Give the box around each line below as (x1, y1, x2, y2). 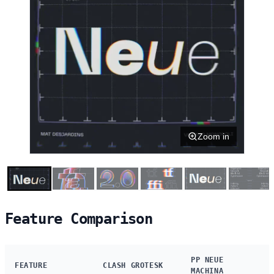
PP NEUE (191, 255, 224, 264)
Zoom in (198, 131, 229, 141)
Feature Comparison (5, 210, 153, 228)
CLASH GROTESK (103, 261, 163, 270)
